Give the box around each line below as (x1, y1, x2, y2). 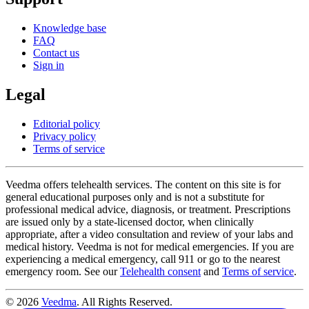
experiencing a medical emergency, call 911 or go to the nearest (6, 253, 280, 266)
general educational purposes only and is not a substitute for (6, 191, 264, 203)
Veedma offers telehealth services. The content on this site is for (6, 179, 281, 191)
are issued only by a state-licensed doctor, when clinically (6, 216, 254, 228)
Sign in (33, 59, 64, 72)
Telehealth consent (120, 266, 201, 278)
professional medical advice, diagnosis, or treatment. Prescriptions (6, 203, 290, 216)
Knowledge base (33, 22, 106, 34)
